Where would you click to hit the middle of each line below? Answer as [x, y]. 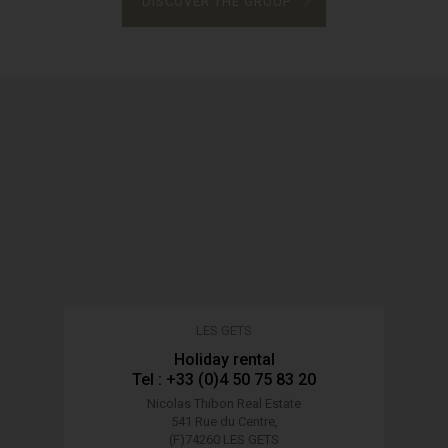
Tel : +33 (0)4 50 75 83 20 [224, 379]
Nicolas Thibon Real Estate [224, 403]
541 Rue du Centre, [224, 421]
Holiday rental [224, 359]
